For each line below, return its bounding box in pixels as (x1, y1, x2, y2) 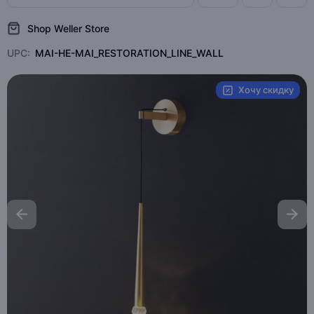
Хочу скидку (238, 84, 294, 95)
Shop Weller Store (27, 22, 109, 34)
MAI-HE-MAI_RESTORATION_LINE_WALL (35, 47, 224, 59)
